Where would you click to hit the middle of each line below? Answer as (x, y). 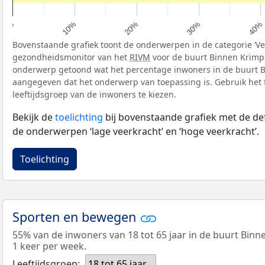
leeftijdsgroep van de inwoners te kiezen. (94, 94)
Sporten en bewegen (76, 216)
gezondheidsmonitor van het (71, 57)
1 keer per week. (49, 246)
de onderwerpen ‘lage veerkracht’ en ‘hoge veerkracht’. (136, 131)
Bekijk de (34, 117)
